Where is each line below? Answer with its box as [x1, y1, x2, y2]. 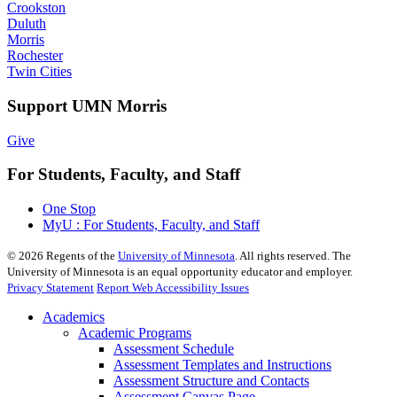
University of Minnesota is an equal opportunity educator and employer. [7, 265, 353, 279]
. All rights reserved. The [235, 249, 351, 263]
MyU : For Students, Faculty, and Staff [43, 217, 260, 233]
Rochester [7, 48, 63, 64]
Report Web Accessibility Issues [97, 281, 249, 295]
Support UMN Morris [7, 96, 167, 115]
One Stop [43, 201, 96, 217]
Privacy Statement [7, 281, 94, 295]
